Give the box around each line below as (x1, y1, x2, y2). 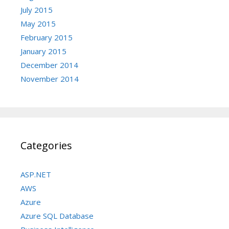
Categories (20, 138, 72, 152)
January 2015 (20, 45, 66, 56)
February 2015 (20, 32, 73, 42)
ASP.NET (20, 169, 51, 179)
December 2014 (20, 59, 78, 70)
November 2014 (20, 73, 79, 84)
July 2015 (20, 4, 53, 15)
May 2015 (20, 18, 56, 29)
